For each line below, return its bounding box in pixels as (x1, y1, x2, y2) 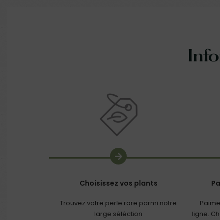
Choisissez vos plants (79, 178, 158, 189)
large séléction (94, 209, 143, 219)
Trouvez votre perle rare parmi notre (60, 198, 177, 208)
